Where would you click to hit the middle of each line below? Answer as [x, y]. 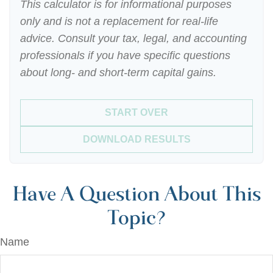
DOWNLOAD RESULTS [136, 139]
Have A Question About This [136, 194]
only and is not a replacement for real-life [119, 21]
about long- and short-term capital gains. [118, 73]
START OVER [136, 112]
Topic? [136, 218]
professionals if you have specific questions [125, 55]
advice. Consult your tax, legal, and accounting [133, 38]
